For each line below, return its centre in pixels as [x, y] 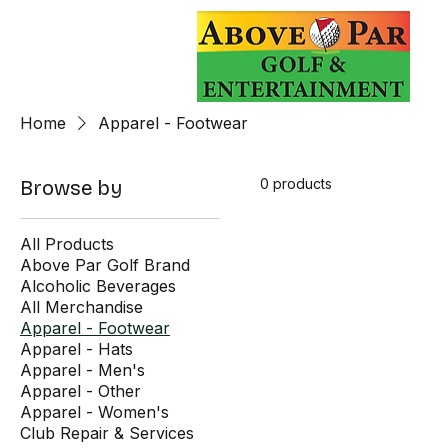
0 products [296, 184]
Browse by [71, 188]
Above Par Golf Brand [105, 265]
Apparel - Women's [94, 412]
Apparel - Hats [76, 349]
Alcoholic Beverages [98, 286]
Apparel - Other [80, 391]
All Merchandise [81, 307]
